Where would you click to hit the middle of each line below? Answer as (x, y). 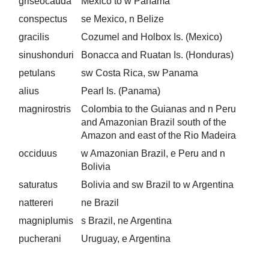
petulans (37, 73)
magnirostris (44, 109)
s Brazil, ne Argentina (126, 221)
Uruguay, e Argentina (125, 239)
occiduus (38, 153)
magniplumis (46, 221)
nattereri (36, 203)
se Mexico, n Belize (122, 19)
